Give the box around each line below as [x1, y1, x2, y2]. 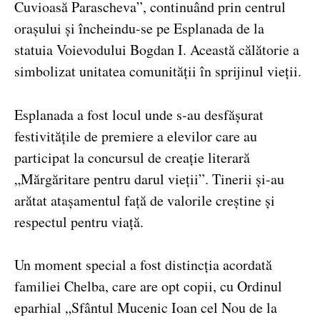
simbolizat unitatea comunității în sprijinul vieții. [14, 61, 301, 81]
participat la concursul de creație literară [14, 147, 250, 167]
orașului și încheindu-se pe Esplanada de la [14, 18, 264, 38]
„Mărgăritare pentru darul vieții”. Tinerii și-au [14, 169, 284, 189]
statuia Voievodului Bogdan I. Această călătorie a [14, 39, 299, 59]
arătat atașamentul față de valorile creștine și [14, 190, 275, 210]
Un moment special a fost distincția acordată [14, 255, 272, 275]
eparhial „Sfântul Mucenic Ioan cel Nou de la [14, 298, 277, 318]
